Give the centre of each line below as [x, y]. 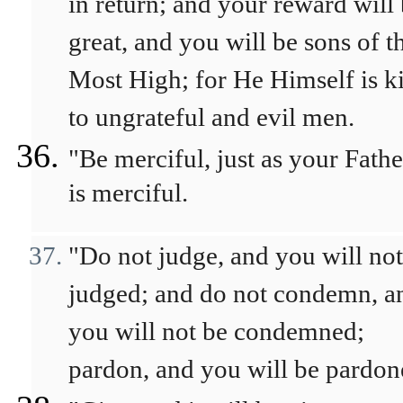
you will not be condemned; [216, 331]
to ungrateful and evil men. [211, 117]
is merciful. [128, 197]
